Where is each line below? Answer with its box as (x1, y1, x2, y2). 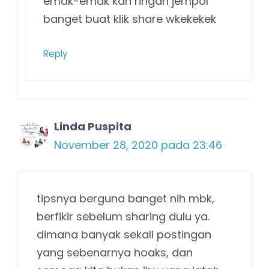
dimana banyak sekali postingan (37, 226, 211, 242)
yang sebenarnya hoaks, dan (37, 244, 193, 260)
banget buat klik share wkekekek (43, 11, 216, 26)
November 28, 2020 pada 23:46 (54, 137, 222, 153)
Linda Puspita (54, 118, 131, 134)
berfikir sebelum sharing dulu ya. (37, 208, 210, 224)
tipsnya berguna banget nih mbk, (37, 190, 214, 206)
